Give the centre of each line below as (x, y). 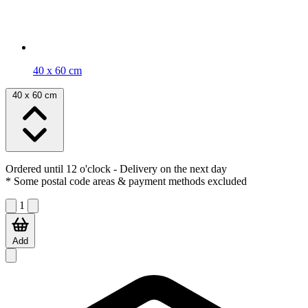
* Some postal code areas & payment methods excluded (126, 181)
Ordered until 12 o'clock (58, 169)
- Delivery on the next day (169, 169)
